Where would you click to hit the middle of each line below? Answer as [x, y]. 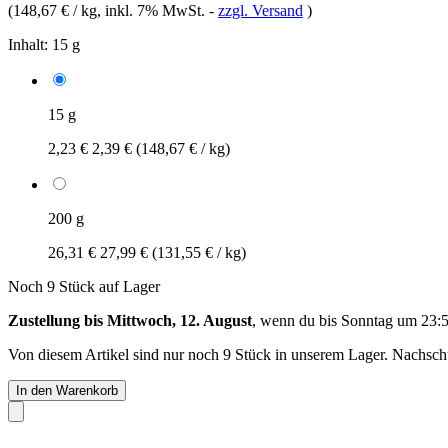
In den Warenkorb [67, 390]
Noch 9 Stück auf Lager [84, 286]
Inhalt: [28, 44]
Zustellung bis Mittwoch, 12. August [130, 320]
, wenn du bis [296, 320]
